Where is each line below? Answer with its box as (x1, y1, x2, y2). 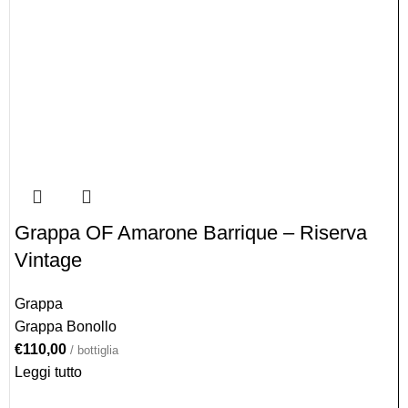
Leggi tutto (15, 364, 82, 381)
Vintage (15, 249, 82, 272)
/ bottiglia (70, 343, 118, 358)
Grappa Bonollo (15, 319, 117, 335)
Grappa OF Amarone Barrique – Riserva (15, 221, 367, 245)
